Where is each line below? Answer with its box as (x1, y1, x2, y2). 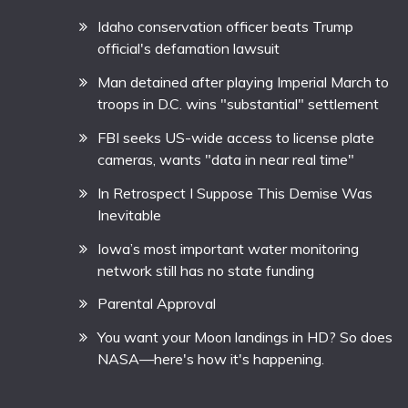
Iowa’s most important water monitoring (97, 239, 359, 258)
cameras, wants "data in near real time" (97, 149, 354, 168)
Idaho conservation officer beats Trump (97, 17, 353, 36)
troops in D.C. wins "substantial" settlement (97, 95, 379, 114)
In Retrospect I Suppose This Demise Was (97, 183, 372, 202)
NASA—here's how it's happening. (97, 350, 324, 369)
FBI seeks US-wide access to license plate (97, 127, 374, 147)
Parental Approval (97, 294, 216, 313)
